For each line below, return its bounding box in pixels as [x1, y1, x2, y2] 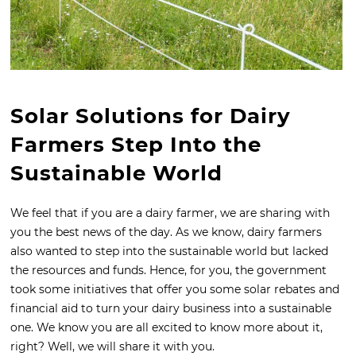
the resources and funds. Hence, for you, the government [10, 263, 327, 278]
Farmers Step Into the [10, 132, 261, 158]
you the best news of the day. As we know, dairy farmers [10, 225, 322, 240]
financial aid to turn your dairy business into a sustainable [10, 301, 331, 316]
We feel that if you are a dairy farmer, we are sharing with [10, 206, 330, 221]
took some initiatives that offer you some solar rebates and [10, 282, 339, 297]
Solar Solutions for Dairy [10, 103, 291, 130]
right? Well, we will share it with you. [10, 339, 215, 354]
